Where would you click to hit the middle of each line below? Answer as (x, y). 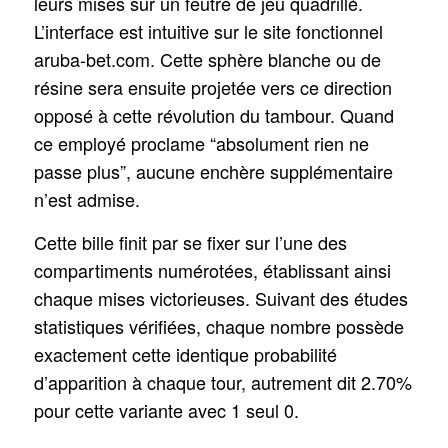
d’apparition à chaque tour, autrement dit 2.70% (222, 381)
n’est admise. (86, 198)
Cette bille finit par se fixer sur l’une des (190, 241)
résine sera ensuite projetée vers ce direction (212, 86)
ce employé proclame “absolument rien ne (201, 142)
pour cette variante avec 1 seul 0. (166, 409)
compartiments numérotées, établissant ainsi (212, 269)
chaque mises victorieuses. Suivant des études (220, 297)
